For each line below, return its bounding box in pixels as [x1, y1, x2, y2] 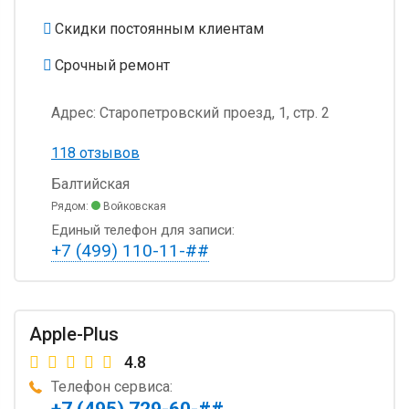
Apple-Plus [29, 322, 119, 345]
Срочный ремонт [55, 56, 170, 74]
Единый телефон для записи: [51, 221, 235, 238]
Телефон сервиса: [51, 377, 173, 395]
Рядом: [51, 199, 91, 213]
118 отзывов [51, 143, 140, 162]
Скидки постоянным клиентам [55, 19, 264, 37]
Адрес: [51, 103, 96, 121]
